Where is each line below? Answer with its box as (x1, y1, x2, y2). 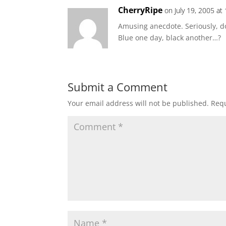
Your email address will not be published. (68, 98, 209, 108)
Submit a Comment (68, 79, 168, 94)
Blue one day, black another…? (118, 33, 221, 42)
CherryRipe (118, 5, 163, 16)
